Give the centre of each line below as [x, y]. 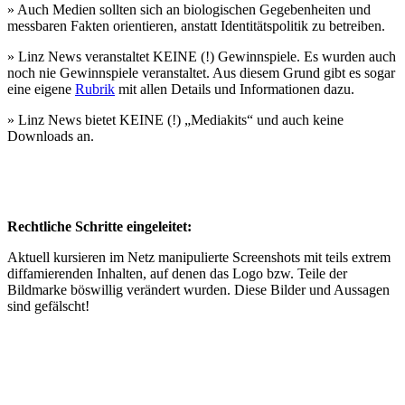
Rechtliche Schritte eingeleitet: [99, 226]
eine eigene [41, 89]
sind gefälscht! [48, 306]
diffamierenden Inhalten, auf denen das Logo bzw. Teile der [177, 273]
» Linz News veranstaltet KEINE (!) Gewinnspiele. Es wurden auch [202, 56]
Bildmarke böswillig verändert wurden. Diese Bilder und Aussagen [198, 289]
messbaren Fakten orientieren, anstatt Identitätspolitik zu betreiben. [196, 25]
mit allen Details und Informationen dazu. [235, 89]
